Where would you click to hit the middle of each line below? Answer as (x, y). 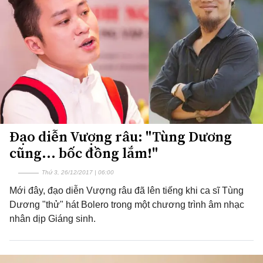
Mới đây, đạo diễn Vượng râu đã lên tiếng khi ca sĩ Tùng (127, 190)
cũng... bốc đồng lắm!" (84, 153)
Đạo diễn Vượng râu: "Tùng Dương (121, 136)
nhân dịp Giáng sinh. (53, 219)
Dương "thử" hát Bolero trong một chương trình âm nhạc (127, 205)
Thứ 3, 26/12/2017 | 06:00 (78, 172)
